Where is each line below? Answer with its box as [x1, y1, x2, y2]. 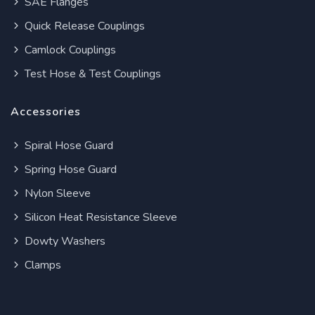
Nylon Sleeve [22, 186, 91, 202]
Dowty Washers [22, 233, 105, 250]
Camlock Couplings [22, 42, 116, 58]
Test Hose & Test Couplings [22, 66, 161, 82]
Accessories [11, 104, 81, 120]
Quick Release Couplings [22, 18, 145, 34]
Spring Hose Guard [22, 162, 117, 178]
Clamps [22, 257, 61, 274]
